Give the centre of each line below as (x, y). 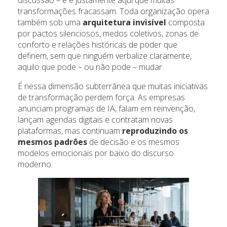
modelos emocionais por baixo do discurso (96, 153)
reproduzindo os (155, 131)
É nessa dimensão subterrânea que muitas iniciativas (113, 86)
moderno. (35, 164)
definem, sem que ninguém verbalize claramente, (105, 56)
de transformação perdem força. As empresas (101, 98)
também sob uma (50, 23)
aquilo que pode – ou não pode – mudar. (91, 67)
